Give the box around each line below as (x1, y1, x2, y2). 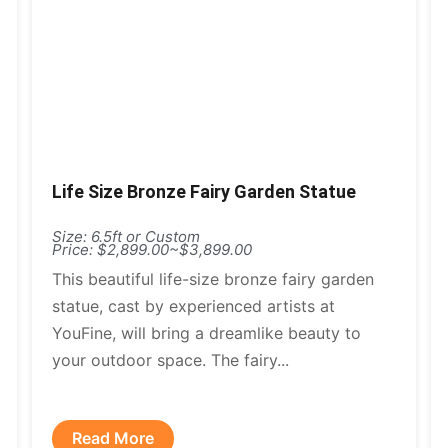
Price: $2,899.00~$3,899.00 (52, 240, 253, 259)
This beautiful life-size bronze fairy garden (52, 269, 375, 289)
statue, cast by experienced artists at (52, 296, 336, 316)
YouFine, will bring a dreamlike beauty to (52, 323, 362, 343)
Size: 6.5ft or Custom (52, 227, 201, 246)
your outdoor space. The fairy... (52, 350, 290, 370)
